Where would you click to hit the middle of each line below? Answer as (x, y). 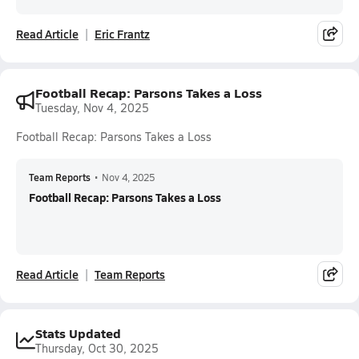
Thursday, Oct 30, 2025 (97, 348)
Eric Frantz (122, 34)
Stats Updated (78, 333)
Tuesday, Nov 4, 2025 (92, 108)
